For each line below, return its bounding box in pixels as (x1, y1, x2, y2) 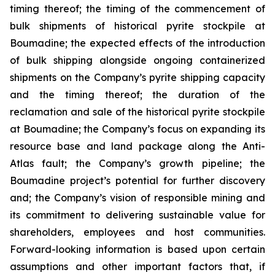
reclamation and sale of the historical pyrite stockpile (10, 106, 265, 118)
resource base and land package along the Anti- (10, 140, 265, 152)
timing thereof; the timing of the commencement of (10, 2, 265, 15)
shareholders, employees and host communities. (10, 226, 265, 238)
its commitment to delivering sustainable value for (10, 209, 265, 221)
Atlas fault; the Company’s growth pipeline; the (10, 157, 265, 169)
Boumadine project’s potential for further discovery (10, 174, 265, 187)
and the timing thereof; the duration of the (10, 88, 265, 101)
